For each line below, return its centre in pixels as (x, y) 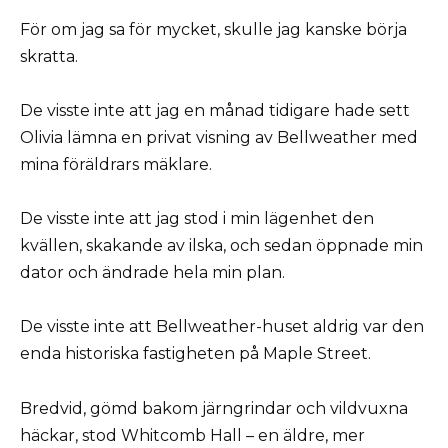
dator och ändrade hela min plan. (152, 273)
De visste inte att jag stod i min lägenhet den (197, 219)
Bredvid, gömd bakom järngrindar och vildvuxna (214, 408)
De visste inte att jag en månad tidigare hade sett (215, 110)
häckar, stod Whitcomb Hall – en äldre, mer (192, 435)
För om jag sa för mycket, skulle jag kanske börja (213, 29)
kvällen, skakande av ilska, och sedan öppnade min (221, 246)
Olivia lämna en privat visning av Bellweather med (219, 137)
